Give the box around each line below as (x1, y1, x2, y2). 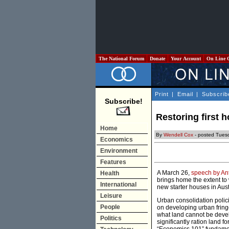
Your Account (169, 56, 202, 61)
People (100, 203, 120, 211)
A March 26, (157, 169, 191, 177)
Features (100, 158, 126, 166)
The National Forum (97, 56, 146, 61)
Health (100, 170, 119, 177)
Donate (148, 56, 167, 61)
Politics (100, 215, 122, 222)
